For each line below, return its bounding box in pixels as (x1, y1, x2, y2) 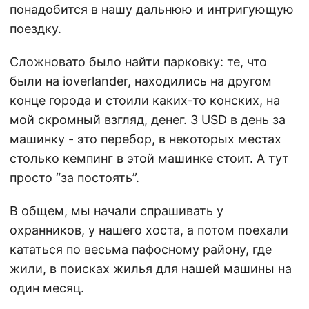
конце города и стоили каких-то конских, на (10, 92, 280, 108)
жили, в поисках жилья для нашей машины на (10, 261, 292, 276)
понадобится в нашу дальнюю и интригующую (10, 1, 294, 17)
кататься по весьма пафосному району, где (10, 241, 272, 257)
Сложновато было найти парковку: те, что (10, 54, 267, 69)
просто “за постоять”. (10, 170, 139, 185)
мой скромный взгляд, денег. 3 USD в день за (10, 112, 286, 127)
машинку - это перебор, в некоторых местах (10, 131, 281, 146)
